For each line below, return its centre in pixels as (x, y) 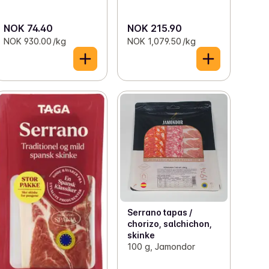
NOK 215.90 (154, 29)
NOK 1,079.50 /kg (161, 41)
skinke (141, 235)
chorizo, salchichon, (169, 223)
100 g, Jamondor (161, 246)
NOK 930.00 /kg (35, 41)
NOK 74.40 (29, 29)
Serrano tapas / (159, 212)
